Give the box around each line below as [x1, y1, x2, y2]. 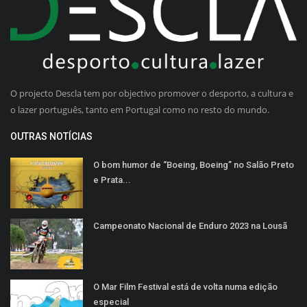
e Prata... [93, 175, 131, 186]
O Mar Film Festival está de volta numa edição [93, 282, 278, 293]
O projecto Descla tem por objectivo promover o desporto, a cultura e [10, 87, 293, 100]
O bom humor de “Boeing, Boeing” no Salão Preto [93, 160, 294, 171]
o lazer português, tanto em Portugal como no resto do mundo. [10, 103, 269, 116]
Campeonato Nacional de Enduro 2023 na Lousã [93, 221, 287, 232]
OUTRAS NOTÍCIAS [10, 131, 93, 143]
